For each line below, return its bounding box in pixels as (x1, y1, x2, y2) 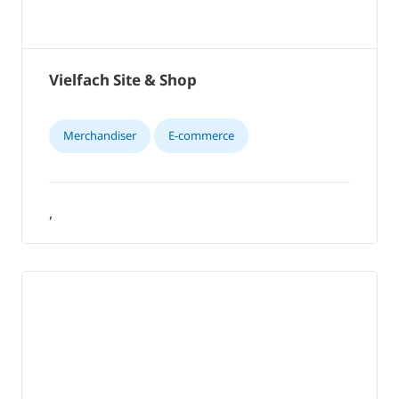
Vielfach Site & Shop (49, 69, 197, 91)
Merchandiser (63, 127, 136, 144)
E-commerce (168, 127, 234, 144)
